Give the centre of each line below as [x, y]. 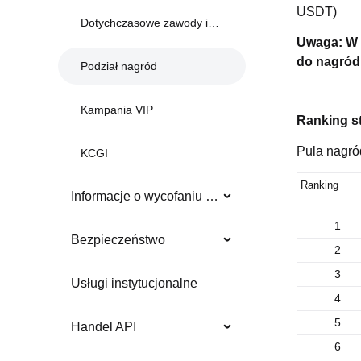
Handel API [104, 327]
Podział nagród [119, 66]
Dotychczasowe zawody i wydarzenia [144, 23]
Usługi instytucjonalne [134, 284]
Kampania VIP [117, 110]
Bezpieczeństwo [118, 240]
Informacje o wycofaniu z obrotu [212, 197]
